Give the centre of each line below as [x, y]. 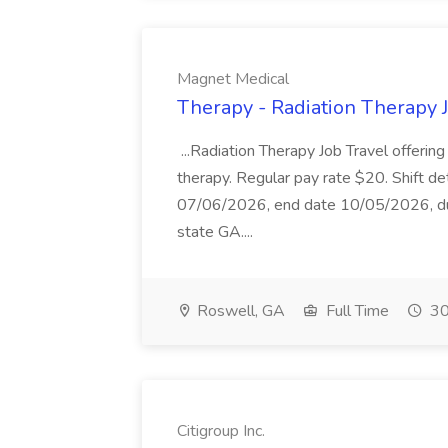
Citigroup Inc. [221, 431]
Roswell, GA [239, 311]
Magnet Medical [233, 79]
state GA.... [217, 232]
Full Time [355, 311]
